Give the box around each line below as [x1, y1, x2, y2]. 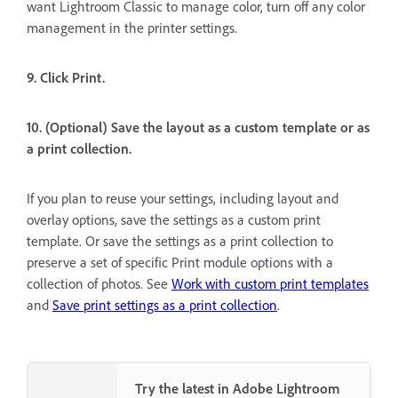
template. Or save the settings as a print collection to [27, 232, 333, 251]
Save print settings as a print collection [52, 296, 277, 314]
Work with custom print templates [171, 275, 369, 293]
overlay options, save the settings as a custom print [27, 211, 321, 229]
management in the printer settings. [27, 19, 237, 37]
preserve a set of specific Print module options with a [27, 253, 333, 272]
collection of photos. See [27, 275, 171, 293]
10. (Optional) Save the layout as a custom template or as [27, 118, 370, 137]
